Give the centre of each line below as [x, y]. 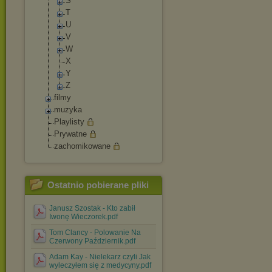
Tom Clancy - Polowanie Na [95, 233]
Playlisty [69, 122]
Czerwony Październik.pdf [92, 241]
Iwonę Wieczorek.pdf [83, 217]
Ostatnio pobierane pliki [98, 185]
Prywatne [70, 134]
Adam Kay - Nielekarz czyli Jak [100, 257]
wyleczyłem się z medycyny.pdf [100, 265]
